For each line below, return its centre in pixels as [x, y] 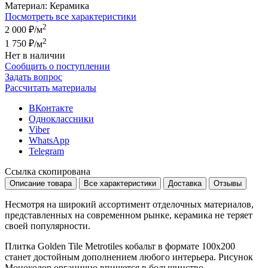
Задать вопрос [33, 77]
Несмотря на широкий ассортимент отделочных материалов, [129, 204]
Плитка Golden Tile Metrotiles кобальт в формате [103, 246]
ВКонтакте [51, 108]
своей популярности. [48, 226]
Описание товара [41, 183]
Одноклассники [61, 118]
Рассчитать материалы [51, 87]
